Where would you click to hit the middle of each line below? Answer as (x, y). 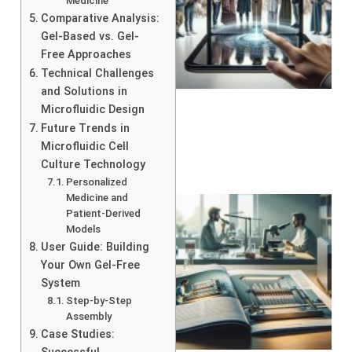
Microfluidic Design (92, 109)
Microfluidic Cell (84, 146)
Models (84, 229)
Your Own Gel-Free (90, 265)
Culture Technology (93, 164)
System (60, 283)
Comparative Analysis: (100, 18)
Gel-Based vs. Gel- (90, 36)
